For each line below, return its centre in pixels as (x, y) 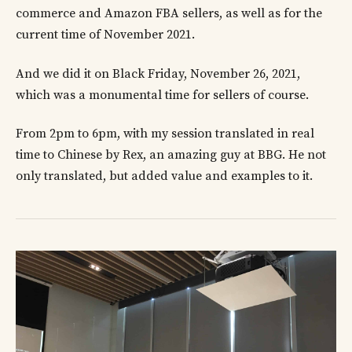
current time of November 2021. (107, 35)
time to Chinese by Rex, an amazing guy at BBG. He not (171, 155)
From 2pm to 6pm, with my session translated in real (165, 134)
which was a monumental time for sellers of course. (162, 95)
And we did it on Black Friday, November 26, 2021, (158, 73)
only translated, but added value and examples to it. (164, 176)
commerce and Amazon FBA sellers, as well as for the (169, 14)
